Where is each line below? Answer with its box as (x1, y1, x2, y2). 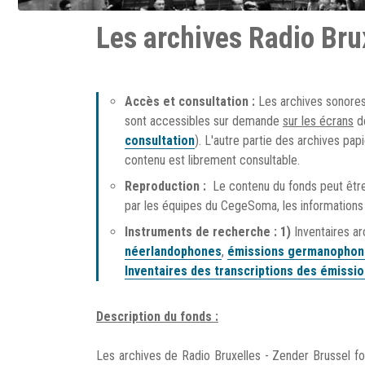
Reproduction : (125, 178, 209, 194)
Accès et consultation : (125, 94, 258, 109)
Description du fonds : (96, 309, 218, 324)
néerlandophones (125, 244, 222, 259)
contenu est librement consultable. (125, 152, 300, 168)
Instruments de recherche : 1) (125, 224, 294, 240)
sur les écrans (283, 113, 354, 129)
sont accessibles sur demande (125, 113, 283, 129)
